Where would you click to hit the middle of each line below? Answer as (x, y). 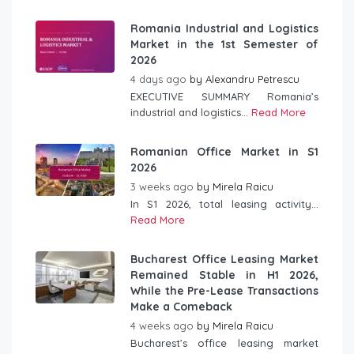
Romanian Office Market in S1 (224, 151)
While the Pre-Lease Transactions (224, 290)
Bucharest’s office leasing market (224, 343)
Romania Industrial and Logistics (224, 28)
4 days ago (160, 79)
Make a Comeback (181, 306)
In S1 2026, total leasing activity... (224, 203)
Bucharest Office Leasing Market (224, 259)
